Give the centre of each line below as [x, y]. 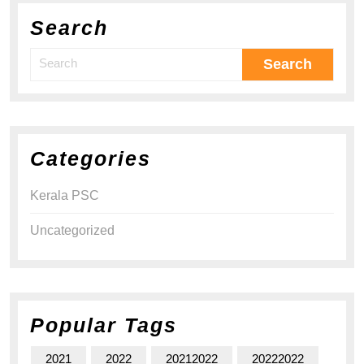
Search [69, 28]
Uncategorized [72, 231]
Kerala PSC [65, 196]
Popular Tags [104, 325]
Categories [91, 159]
